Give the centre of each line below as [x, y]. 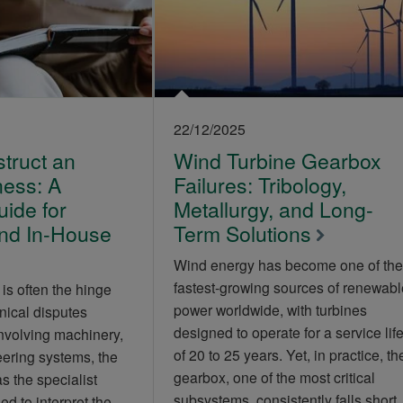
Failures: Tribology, [260, 184]
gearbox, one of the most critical [274, 376]
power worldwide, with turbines [270, 309]
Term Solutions [242, 233]
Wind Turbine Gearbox [277, 160]
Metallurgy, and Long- [273, 209]
